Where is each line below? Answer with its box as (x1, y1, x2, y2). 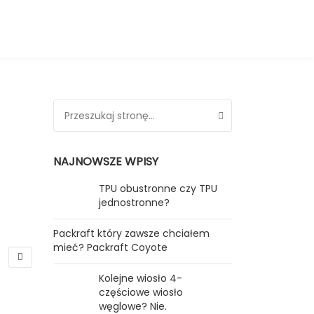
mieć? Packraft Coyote (53, 240, 168, 254)
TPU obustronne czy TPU (99, 182, 217, 196)
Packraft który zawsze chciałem (53, 226, 210, 240)
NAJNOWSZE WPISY (53, 153, 158, 170)
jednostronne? (99, 196, 170, 210)
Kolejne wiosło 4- (99, 271, 182, 285)
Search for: (53, 100, 106, 114)
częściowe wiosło (99, 285, 183, 299)
